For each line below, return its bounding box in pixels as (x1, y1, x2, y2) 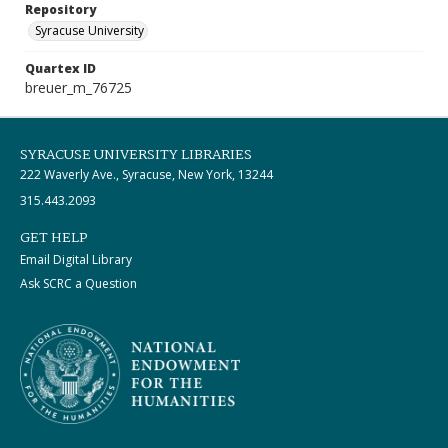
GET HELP (20, 227, 88, 249)
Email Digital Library (20, 251, 132, 268)
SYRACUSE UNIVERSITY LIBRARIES (20, 144, 252, 166)
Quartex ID (25, 60, 96, 77)
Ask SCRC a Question (20, 275, 137, 292)
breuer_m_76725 (25, 78, 132, 97)
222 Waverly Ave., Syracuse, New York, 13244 (20, 166, 273, 183)
